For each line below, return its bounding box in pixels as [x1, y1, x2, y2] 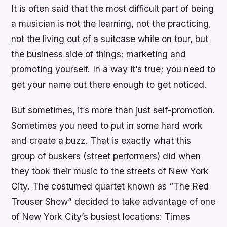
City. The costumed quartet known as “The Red [11, 181, 209, 192]
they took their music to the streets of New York [11, 166, 209, 177]
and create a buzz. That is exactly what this [11, 135, 192, 146]
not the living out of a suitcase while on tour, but [11, 33, 209, 44]
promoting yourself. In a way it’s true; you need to [11, 63, 216, 74]
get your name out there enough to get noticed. [11, 79, 207, 90]
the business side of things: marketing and [11, 48, 186, 59]
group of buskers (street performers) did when [11, 150, 201, 162]
